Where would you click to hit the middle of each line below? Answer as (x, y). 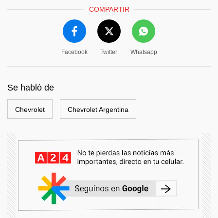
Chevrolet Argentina (98, 109)
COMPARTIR (109, 9)
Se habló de (31, 88)
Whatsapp (144, 52)
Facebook (74, 52)
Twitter (109, 52)
